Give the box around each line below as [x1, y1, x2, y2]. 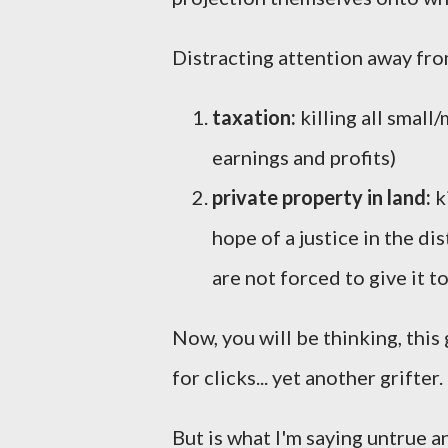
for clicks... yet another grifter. [172, 365, 443, 389]
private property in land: [212, 185, 435, 209]
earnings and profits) [212, 145, 396, 169]
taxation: [212, 105, 296, 129]
